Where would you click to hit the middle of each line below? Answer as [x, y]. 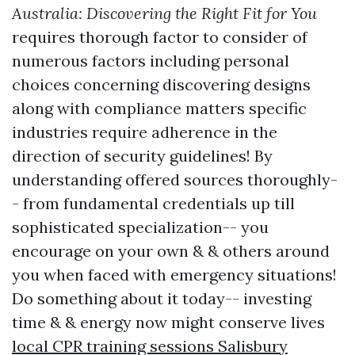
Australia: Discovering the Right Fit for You [164, 13]
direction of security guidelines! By [142, 156]
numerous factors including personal [151, 61]
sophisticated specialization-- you [140, 227]
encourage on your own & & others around [171, 251]
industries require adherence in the [145, 132]
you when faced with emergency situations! [174, 275]
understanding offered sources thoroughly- [175, 179]
